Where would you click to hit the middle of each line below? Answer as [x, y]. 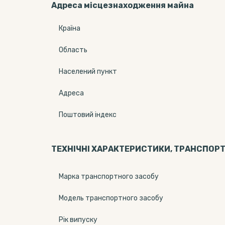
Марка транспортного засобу [109, 177]
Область [73, 50]
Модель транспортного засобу [111, 198]
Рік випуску [78, 220]
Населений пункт [88, 72]
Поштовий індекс [88, 115]
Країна [70, 28]
